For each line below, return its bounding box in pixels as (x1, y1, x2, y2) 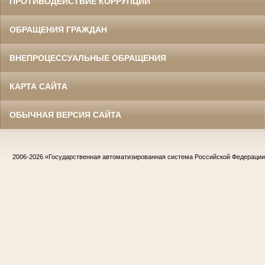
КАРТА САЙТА (9, 81, 67, 91)
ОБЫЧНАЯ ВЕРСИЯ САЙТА (9, 109, 121, 119)
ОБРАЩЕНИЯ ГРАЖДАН (9, 24, 107, 34)
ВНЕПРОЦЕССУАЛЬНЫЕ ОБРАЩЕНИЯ (9, 53, 166, 63)
